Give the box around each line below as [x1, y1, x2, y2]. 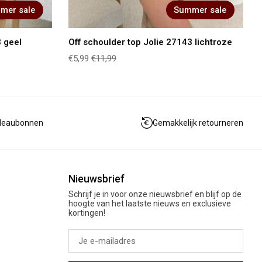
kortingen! [68, 208, 105, 218]
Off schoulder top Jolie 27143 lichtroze [68, 36, 232, 47]
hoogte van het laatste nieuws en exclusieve [68, 198, 231, 208]
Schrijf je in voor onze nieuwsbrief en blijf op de [68, 189, 242, 199]
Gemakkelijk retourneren [153, 118, 243, 127]
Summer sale [174, 5, 227, 16]
